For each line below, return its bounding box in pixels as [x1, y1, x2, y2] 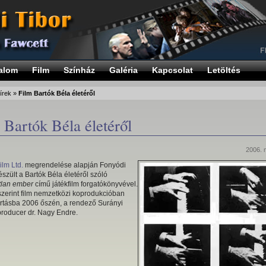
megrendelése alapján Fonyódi [23, 161, 126, 169]
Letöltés [207, 65, 240, 75]
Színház [64, 65, 95, 75]
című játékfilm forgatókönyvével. [33, 180, 138, 188]
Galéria [109, 65, 138, 75]
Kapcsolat [152, 65, 193, 75]
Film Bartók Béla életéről [18, 90, 95, 97]
